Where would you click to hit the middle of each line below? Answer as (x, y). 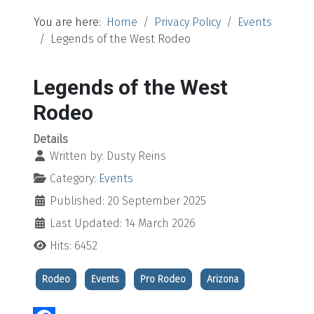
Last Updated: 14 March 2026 (123, 223)
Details (50, 139)
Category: (73, 178)
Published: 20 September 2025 (128, 200)
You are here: (70, 22)
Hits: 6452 (74, 245)
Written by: (77, 156)
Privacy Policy (187, 22)
